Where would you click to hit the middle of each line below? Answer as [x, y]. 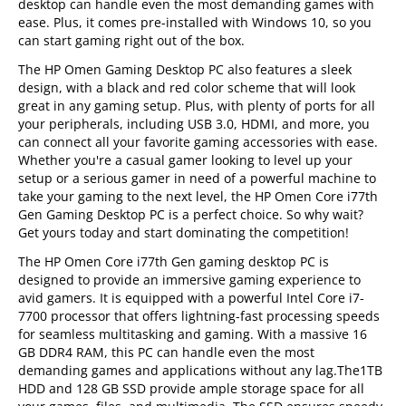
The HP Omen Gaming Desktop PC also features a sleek [185, 69]
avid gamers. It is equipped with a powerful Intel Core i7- [192, 298]
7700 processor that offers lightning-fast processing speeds [199, 316]
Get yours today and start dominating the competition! [184, 232]
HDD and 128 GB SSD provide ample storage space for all [192, 388]
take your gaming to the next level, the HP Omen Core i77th [198, 196]
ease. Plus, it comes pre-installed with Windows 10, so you [195, 22]
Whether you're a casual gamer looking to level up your [186, 160]
